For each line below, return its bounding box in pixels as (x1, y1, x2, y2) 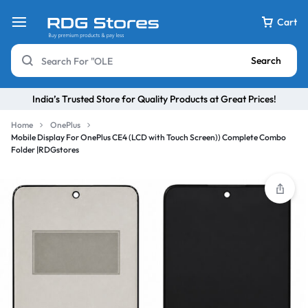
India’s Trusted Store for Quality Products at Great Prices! (32, 92, 276, 105)
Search (251, 54, 281, 67)
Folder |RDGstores (11, 144, 79, 155)
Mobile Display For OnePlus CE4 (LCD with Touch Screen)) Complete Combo (11, 132, 286, 142)
